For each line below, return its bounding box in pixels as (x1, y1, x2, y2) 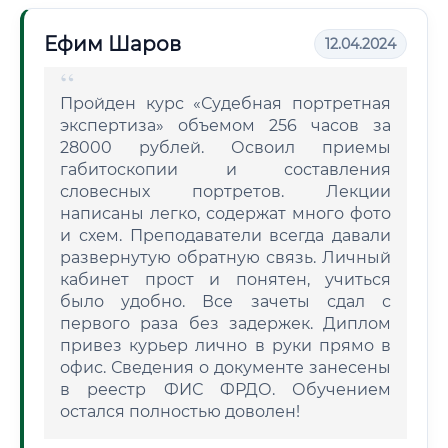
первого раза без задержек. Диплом (60, 314, 391, 333)
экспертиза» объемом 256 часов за (60, 116, 391, 135)
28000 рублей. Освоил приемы (60, 138, 391, 157)
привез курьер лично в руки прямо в (60, 336, 391, 355)
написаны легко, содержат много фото (60, 204, 391, 223)
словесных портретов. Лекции (60, 182, 391, 201)
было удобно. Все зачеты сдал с (60, 292, 391, 311)
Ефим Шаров (44, 32, 181, 56)
